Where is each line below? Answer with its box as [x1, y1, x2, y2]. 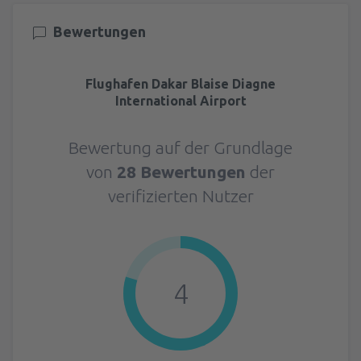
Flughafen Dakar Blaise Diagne [85, 76, 276, 91]
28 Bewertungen [117, 161, 246, 181]
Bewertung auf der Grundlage [68, 137, 293, 157]
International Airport [114, 93, 247, 108]
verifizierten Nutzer [107, 185, 254, 205]
